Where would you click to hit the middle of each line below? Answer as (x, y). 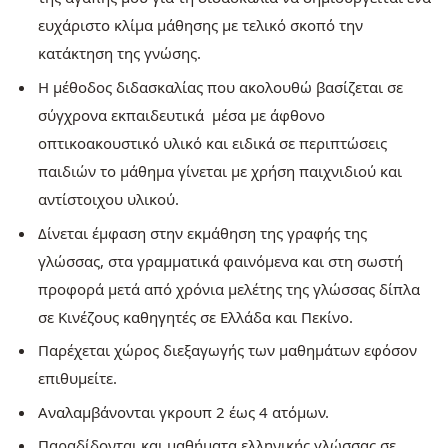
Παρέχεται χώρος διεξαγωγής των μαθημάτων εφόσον (227, 350)
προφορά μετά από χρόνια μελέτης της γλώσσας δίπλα (228, 288)
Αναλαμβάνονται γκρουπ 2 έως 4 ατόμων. (185, 411)
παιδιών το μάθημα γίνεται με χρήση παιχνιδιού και (219, 171)
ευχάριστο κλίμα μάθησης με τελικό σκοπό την (200, 25)
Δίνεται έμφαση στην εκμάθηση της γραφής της (202, 232)
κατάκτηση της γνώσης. (119, 53)
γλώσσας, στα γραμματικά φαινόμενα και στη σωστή (220, 260)
